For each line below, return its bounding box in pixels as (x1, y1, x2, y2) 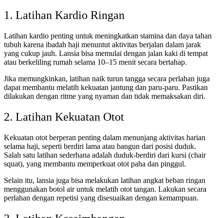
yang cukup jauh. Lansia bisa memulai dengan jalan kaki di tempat (4, 49, 208, 58)
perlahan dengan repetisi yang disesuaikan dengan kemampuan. (4, 193, 199, 202)
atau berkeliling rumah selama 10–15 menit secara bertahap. (4, 58, 187, 67)
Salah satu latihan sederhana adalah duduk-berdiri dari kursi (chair (4, 150, 206, 159)
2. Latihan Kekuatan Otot (4, 110, 124, 124)
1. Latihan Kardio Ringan (4, 9, 125, 22)
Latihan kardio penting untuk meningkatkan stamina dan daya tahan (4, 32, 212, 40)
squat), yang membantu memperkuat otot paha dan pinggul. (4, 159, 186, 168)
